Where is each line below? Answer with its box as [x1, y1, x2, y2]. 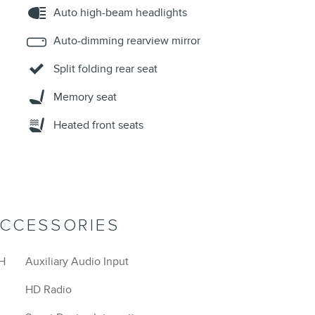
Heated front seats [53, 118, 143, 133]
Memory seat [53, 90, 117, 105]
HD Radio [25, 283, 72, 297]
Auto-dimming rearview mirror [53, 34, 200, 49]
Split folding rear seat [53, 62, 157, 77]
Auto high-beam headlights [53, 6, 187, 20]
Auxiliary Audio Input [25, 255, 129, 269]
